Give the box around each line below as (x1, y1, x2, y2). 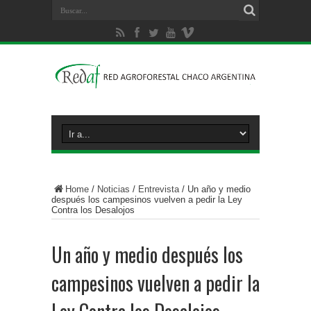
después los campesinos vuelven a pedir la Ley (51, 194, 242, 205)
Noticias (97, 183, 130, 194)
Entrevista (138, 183, 179, 194)
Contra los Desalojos (51, 204, 135, 215)
